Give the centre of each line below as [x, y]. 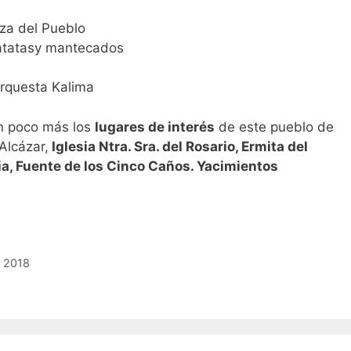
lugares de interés [155, 127]
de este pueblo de [274, 127]
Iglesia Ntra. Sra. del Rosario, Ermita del [178, 146]
